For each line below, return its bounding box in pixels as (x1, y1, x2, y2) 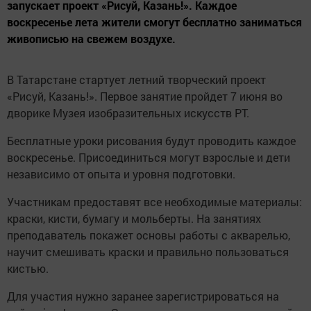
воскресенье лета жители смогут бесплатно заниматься (7, 14, 302, 29)
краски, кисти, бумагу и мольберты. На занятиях (7, 210, 261, 226)
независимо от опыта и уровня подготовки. (7, 166, 235, 181)
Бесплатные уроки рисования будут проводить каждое (7, 133, 296, 148)
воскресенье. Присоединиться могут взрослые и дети (7, 149, 290, 165)
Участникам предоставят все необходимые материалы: (7, 194, 302, 209)
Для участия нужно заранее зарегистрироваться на (7, 288, 279, 303)
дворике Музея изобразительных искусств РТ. (7, 105, 249, 120)
